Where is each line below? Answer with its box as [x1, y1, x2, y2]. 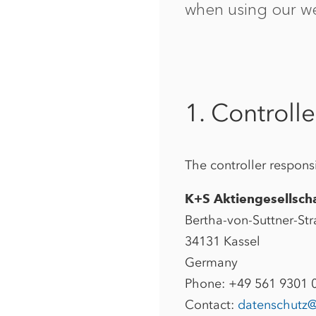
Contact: [185, 296, 238, 312]
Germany [185, 254, 238, 270]
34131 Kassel [185, 233, 260, 249]
